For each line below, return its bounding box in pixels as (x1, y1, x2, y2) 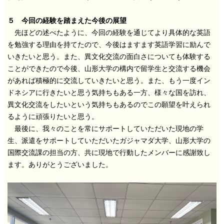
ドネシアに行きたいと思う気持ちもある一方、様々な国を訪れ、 (7, 88, 210, 96)
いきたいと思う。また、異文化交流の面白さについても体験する (7, 52, 210, 60)
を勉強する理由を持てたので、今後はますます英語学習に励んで (7, 40, 210, 48)
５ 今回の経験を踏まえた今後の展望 (7, 16, 126, 24)
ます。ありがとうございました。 (7, 160, 112, 168)
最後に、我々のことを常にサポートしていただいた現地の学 (7, 124, 203, 132)
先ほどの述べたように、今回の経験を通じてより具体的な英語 (7, 28, 210, 36)
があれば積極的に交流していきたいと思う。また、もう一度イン (7, 76, 210, 84)
